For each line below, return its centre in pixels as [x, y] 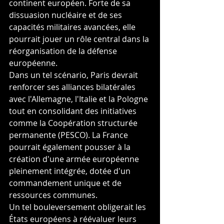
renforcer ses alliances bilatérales [73, 87]
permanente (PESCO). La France [69, 135]
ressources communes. [53, 195]
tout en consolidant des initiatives [74, 111]
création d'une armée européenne [75, 159]
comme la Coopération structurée [74, 123]
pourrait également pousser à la [71, 147]
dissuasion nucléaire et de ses [66, 15]
